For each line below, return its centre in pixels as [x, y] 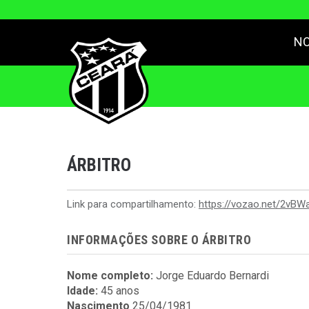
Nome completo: [111, 276]
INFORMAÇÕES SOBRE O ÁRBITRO [159, 240]
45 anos [120, 291]
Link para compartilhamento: [133, 204]
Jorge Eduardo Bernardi [212, 276]
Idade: [84, 291]
